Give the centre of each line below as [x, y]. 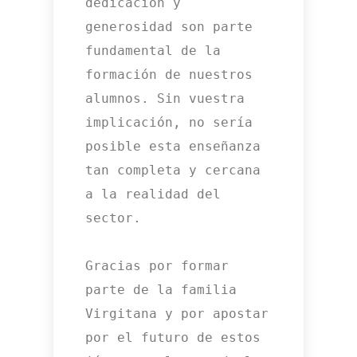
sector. [114, 218]
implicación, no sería [169, 123]
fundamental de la [153, 51]
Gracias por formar [157, 266]
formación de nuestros [169, 75]
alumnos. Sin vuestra [165, 99]
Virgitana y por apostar [177, 314]
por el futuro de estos [173, 338]
